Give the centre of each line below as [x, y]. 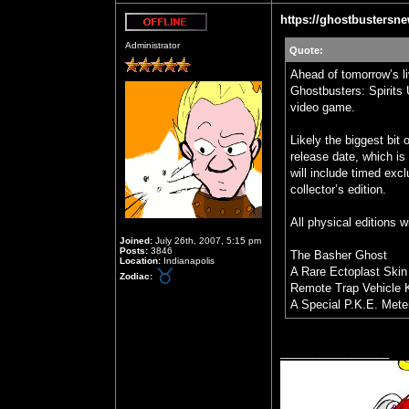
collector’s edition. [338, 189]
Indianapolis [188, 261]
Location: [140, 261]
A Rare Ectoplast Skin [349, 272]
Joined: [136, 241]
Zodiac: [136, 276]
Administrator [152, 45]
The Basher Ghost [339, 255]
